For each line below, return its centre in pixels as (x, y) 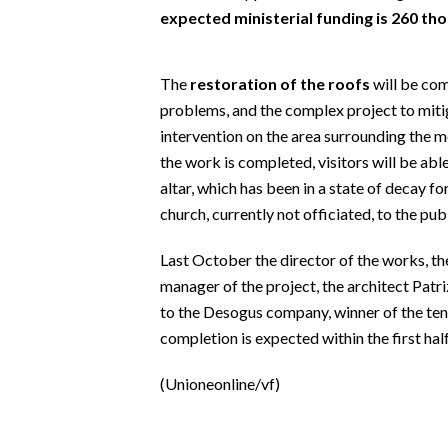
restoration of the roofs (280, 83)
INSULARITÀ (59, 105)
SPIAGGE (47, 403)
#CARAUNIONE (68, 57)
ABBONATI (53, 281)
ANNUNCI (49, 313)
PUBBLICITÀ (56, 373)
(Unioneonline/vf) (220, 383)
